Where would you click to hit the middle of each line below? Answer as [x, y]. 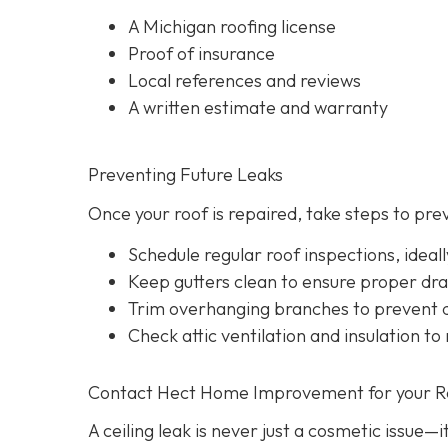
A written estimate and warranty [258, 107]
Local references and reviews [244, 80]
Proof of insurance [201, 53]
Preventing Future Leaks [185, 174]
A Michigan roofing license [232, 26]
